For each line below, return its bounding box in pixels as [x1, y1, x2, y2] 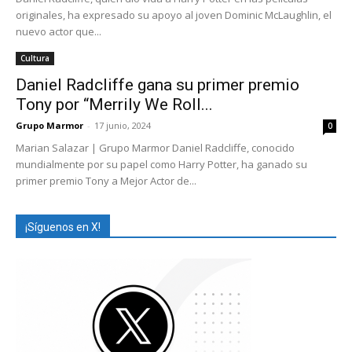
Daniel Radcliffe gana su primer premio [16, 75, 299, 95]
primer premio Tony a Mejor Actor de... [16, 174, 196, 189]
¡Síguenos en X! [25, 221, 101, 234]
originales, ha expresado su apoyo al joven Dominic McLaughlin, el [16, 8, 332, 23]
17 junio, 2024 [94, 119, 151, 132]
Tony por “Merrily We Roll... [16, 95, 213, 115]
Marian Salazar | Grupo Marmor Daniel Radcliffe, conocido [16, 141, 295, 156]
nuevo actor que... [16, 24, 101, 39]
